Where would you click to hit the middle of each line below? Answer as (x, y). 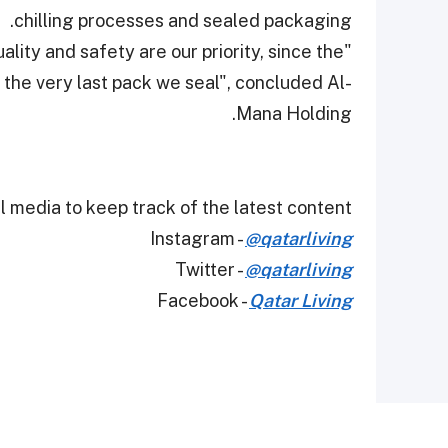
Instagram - (197, 239)
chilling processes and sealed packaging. (183, 21)
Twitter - (210, 270)
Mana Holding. (294, 114)
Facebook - (203, 301)
